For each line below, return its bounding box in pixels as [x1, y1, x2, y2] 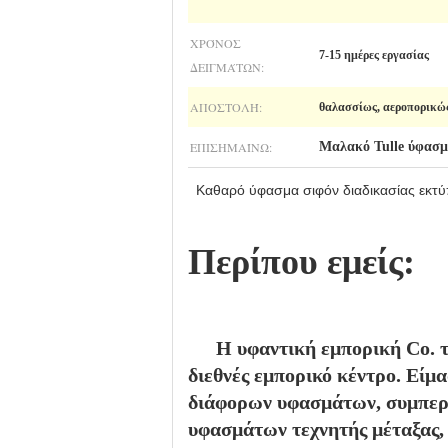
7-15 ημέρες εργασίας [319, 48, 429, 62]
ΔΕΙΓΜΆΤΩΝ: [190, 59, 264, 75]
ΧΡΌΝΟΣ [190, 35, 241, 51]
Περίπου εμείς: [188, 242, 415, 282]
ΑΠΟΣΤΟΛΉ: [190, 99, 262, 115]
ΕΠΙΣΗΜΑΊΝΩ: [190, 139, 272, 155]
